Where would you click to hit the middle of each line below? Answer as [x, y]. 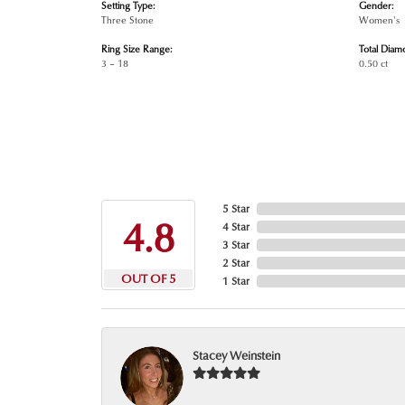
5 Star [236, 208]
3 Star [236, 244]
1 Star [236, 280]
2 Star [236, 262]
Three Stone [127, 19]
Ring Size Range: [137, 48]
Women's [379, 19]
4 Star [236, 226]
